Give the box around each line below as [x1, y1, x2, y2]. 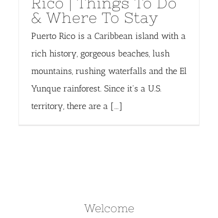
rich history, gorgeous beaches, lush [31, 48, 170, 59]
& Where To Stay [31, 9, 159, 26]
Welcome [84, 201, 134, 215]
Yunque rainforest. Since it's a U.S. [31, 83, 162, 94]
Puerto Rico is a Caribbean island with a [31, 31, 186, 42]
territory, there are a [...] [31, 101, 123, 112]
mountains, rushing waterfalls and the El [31, 66, 187, 77]
